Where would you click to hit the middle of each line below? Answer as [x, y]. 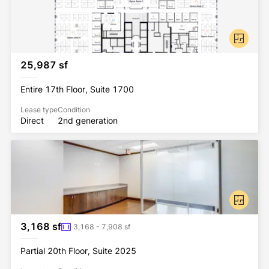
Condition [74, 110]
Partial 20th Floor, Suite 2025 [78, 251]
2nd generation [88, 120]
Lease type [39, 110]
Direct [32, 120]
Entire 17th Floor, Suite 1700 [77, 89]
